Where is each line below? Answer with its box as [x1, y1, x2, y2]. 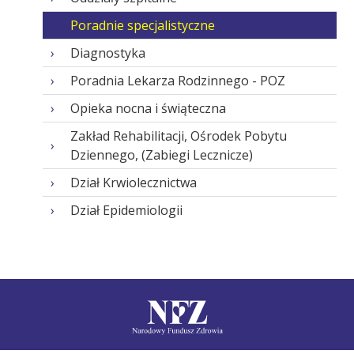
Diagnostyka [70, 43, 145, 62]
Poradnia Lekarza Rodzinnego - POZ [70, 71, 285, 89]
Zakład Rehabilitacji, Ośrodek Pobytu [70, 126, 287, 145]
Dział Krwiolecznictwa [70, 173, 197, 191]
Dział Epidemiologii [70, 201, 183, 219]
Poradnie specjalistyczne [70, 16, 215, 34]
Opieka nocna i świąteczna [70, 99, 226, 117]
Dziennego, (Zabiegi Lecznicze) [70, 145, 253, 164]
